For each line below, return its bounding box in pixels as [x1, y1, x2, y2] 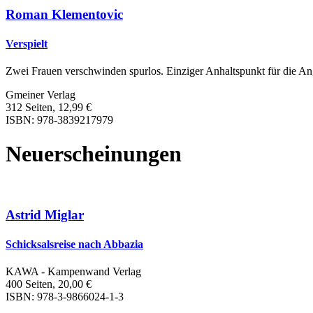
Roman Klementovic [6, 7, 123, 22]
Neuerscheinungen [6, 141, 182, 167]
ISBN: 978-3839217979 [6, 113, 113, 126]
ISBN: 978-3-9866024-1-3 [6, 291, 124, 303]
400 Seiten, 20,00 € [6, 278, 92, 290]
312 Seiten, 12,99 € [6, 101, 92, 113]
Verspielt [6, 37, 48, 50]
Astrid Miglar [6, 208, 84, 223]
